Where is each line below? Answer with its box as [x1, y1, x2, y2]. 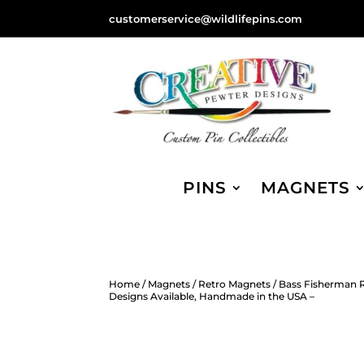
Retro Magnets [198, 277, 271, 290]
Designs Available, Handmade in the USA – [109, 289, 315, 302]
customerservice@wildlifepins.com [109, 12, 303, 25]
